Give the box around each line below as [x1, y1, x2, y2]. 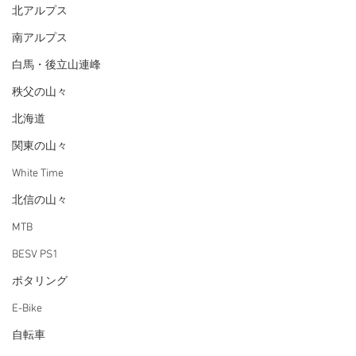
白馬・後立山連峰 [12, 59, 101, 72]
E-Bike [12, 302, 42, 315]
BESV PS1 [12, 248, 58, 261]
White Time [12, 167, 64, 180]
